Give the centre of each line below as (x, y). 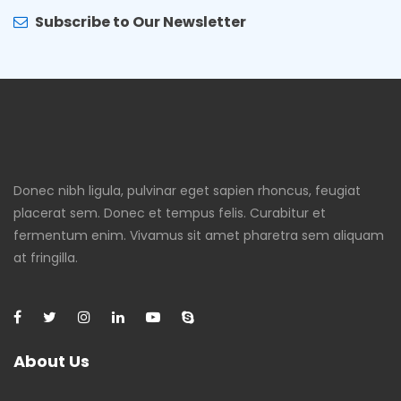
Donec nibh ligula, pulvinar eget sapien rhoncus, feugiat (187, 190)
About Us (51, 361)
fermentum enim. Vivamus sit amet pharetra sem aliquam (199, 235)
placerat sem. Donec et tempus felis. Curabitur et (170, 213)
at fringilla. (46, 257)
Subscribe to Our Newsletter (141, 22)
